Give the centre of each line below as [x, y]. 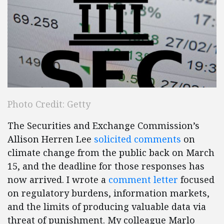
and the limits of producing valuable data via [107, 207]
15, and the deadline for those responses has [106, 166]
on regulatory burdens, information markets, [108, 193]
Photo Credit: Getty [49, 104]
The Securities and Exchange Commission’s [103, 126]
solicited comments [137, 139]
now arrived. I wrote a [58, 180]
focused [196, 180]
